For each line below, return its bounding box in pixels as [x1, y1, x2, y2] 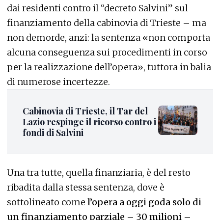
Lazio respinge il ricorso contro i [23, 116, 156, 128]
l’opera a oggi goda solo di [85, 196, 201, 208]
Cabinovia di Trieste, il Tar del [23, 105, 148, 117]
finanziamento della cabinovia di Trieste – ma [7, 17, 206, 28]
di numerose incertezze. [7, 76, 110, 87]
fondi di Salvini [23, 127, 83, 138]
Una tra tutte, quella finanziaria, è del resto [7, 166, 191, 178]
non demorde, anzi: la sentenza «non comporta [7, 32, 210, 43]
